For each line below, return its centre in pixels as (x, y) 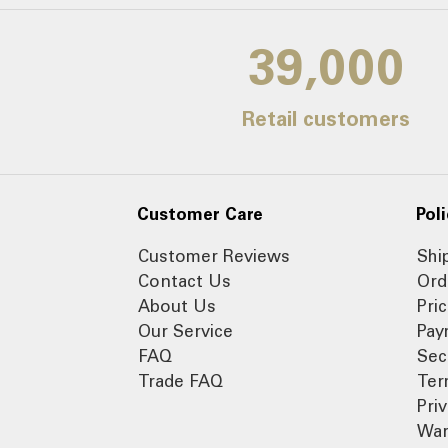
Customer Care (200, 213)
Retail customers (326, 118)
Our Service (185, 330)
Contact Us (184, 280)
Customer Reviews (214, 255)
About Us (177, 305)
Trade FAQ (180, 380)
